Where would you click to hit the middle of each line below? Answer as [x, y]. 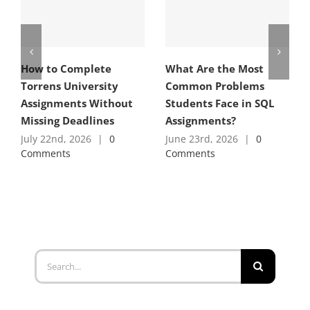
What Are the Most [215, 68]
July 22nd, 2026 [56, 138]
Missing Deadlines [67, 120]
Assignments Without [77, 103]
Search [50, 259]
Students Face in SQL [220, 103]
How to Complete [66, 68]
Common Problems [215, 85]
